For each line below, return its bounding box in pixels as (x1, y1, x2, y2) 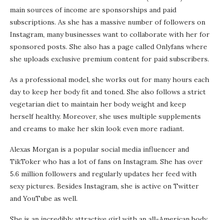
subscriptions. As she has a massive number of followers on (10, 18, 205, 27)
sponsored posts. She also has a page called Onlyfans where (10, 42, 207, 52)
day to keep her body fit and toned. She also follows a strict (10, 87, 206, 97)
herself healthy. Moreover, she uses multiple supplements (10, 112, 201, 121)
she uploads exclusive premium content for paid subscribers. (10, 55, 209, 64)
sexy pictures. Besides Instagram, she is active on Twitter (10, 182, 199, 191)
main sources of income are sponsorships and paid (10, 5, 176, 15)
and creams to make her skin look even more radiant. (10, 124, 184, 134)
